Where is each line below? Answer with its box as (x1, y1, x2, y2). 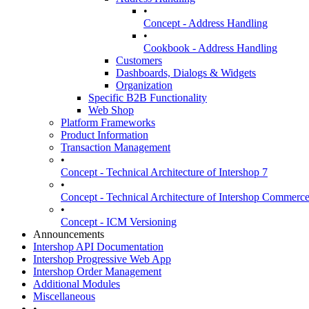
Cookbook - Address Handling (143, 42, 277, 54)
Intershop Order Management (33, 266, 161, 277)
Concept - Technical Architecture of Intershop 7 (61, 166, 268, 178)
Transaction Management (61, 141, 170, 153)
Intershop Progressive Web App (33, 253, 171, 265)
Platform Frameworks (61, 117, 155, 128)
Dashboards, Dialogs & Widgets (116, 67, 256, 79)
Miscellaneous (33, 290, 95, 302)
